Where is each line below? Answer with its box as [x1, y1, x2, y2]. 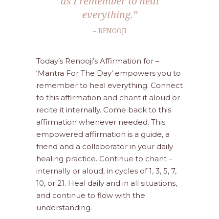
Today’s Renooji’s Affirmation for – [36, 56, 159, 66]
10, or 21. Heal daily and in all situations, [36, 178, 177, 188]
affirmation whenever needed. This [36, 117, 165, 127]
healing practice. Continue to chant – [36, 154, 173, 163]
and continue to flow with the [36, 191, 145, 200]
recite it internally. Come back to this [36, 105, 171, 114]
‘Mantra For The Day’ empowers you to [36, 68, 181, 78]
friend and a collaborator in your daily [36, 142, 173, 151]
